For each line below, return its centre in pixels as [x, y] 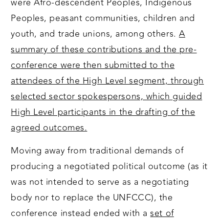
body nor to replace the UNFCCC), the [92, 198]
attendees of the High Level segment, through [108, 81]
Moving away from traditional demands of [97, 151]
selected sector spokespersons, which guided [107, 97]
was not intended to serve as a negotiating [100, 182]
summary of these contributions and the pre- [104, 50]
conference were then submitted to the [93, 65]
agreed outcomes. [49, 128]
